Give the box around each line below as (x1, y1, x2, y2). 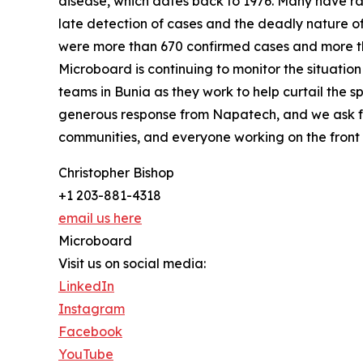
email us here (58, 209, 142, 226)
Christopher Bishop (58, 164, 174, 181)
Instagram (58, 300, 125, 317)
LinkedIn (58, 277, 114, 294)
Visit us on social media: (58, 254, 206, 271)
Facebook (58, 322, 122, 340)
